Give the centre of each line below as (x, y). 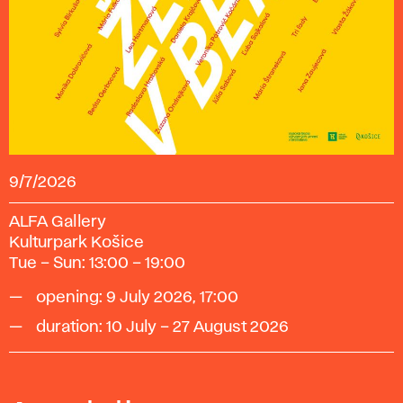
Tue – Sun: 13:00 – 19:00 (97, 263)
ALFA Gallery (58, 222)
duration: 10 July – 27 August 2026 (162, 327)
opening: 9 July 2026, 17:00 (137, 297)
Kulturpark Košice (76, 242)
